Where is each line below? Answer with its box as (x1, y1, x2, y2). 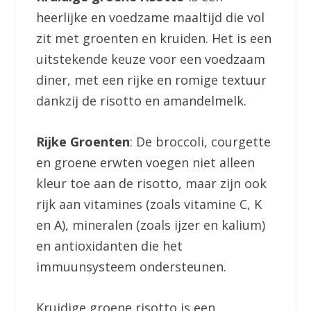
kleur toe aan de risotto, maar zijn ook (36, 174, 267, 192)
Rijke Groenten (36, 133, 131, 150)
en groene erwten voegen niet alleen (36, 153, 255, 171)
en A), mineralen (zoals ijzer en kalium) (36, 216, 266, 233)
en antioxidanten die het (36, 237, 183, 254)
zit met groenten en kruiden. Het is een (36, 29, 272, 47)
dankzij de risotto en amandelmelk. (36, 92, 247, 109)
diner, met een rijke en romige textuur (36, 71, 267, 88)
